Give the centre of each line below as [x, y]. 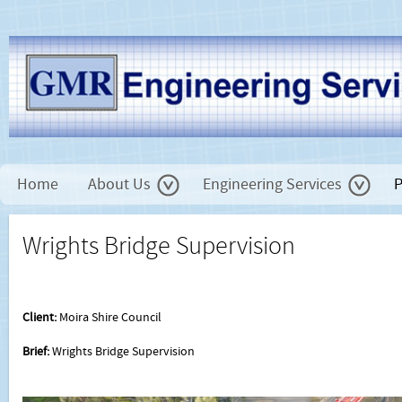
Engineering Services [272, 184]
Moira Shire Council [110, 317]
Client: [41, 317]
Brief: [37, 351]
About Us [119, 184]
